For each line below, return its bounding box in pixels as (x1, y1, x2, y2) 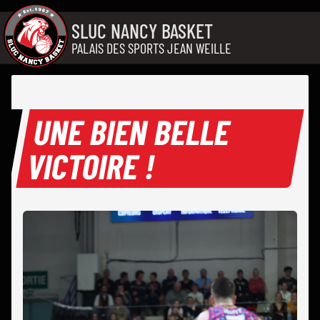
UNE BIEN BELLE (31, 111, 234, 153)
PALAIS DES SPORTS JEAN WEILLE (71, 39, 231, 56)
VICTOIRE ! (24, 145, 159, 187)
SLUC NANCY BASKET (71, 18, 213, 43)
